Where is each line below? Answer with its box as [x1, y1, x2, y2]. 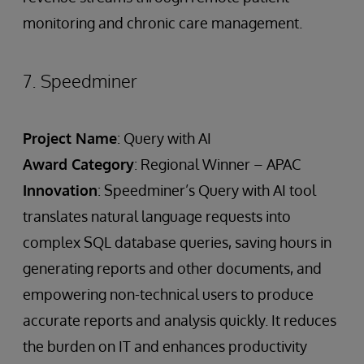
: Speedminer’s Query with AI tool [97, 181, 316, 200]
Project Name [23, 129, 117, 148]
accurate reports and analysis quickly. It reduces [23, 311, 336, 330]
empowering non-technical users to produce [23, 285, 314, 304]
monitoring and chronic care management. [23, 14, 302, 32]
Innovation [23, 181, 97, 200]
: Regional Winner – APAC [134, 155, 301, 174]
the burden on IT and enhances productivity [23, 337, 307, 356]
